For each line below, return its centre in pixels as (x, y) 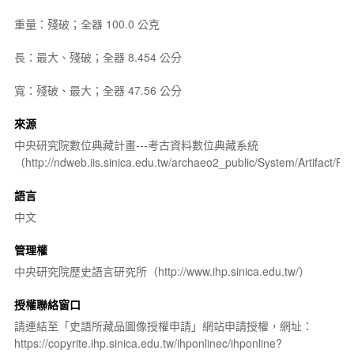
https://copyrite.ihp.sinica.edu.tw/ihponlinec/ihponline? (148, 343)
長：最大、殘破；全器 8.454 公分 (98, 56)
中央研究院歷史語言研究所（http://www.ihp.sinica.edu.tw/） (162, 271)
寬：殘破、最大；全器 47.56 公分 (98, 90)
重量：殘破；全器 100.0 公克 (87, 23)
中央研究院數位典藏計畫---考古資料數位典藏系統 (136, 144)
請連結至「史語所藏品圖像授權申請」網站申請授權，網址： (163, 325)
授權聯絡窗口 (47, 304)
